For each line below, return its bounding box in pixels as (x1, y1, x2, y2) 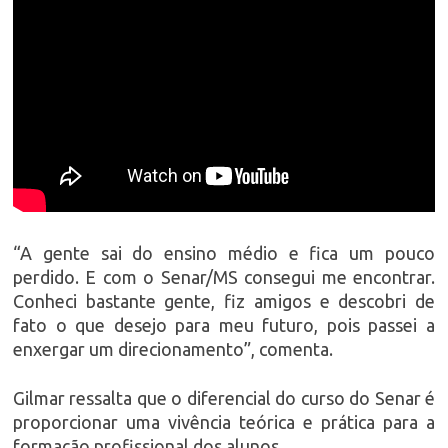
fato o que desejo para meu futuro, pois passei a (13, 314, 435, 335)
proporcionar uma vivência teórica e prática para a (13, 411, 435, 432)
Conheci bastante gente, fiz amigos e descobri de (13, 290, 435, 311)
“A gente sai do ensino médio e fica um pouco (13, 242, 435, 263)
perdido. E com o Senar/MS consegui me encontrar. (13, 266, 435, 287)
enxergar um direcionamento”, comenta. (13, 338, 333, 359)
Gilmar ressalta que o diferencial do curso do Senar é (13, 387, 435, 408)
